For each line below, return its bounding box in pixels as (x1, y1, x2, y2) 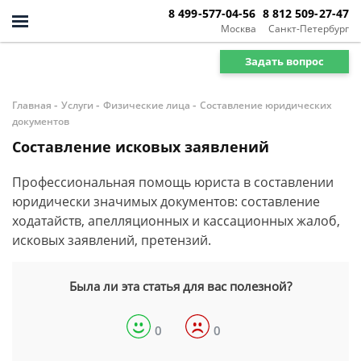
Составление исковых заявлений (12, 137, 269, 156)
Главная (12, 98, 52, 112)
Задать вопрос (245, 53, 324, 68)
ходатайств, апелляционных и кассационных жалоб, (12, 212, 340, 230)
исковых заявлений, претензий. (12, 231, 211, 249)
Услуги (61, 98, 93, 112)
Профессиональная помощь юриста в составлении (12, 173, 334, 191)
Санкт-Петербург (268, 21, 349, 35)
